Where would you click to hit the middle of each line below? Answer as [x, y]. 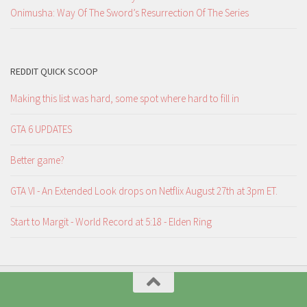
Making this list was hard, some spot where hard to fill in [125, 99]
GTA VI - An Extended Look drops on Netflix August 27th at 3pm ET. [144, 191]
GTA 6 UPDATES [41, 130]
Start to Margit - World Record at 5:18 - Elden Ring [111, 222]
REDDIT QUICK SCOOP [54, 72]
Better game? [37, 160]
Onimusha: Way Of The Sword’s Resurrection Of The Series [130, 13]
